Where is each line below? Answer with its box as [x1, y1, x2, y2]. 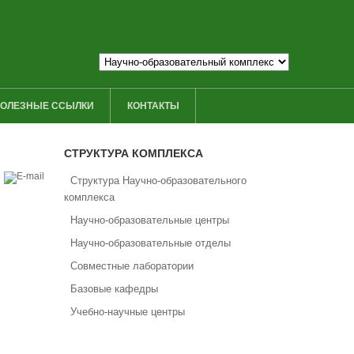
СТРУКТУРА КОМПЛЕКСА [64, 147, 203, 160]
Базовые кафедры [70, 283, 158, 295]
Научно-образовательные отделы [70, 237, 231, 249]
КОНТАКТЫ [127, 100, 179, 111]
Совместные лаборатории [70, 260, 194, 272]
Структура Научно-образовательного [70, 175, 247, 186]
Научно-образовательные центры [70, 214, 229, 226]
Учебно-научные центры [70, 306, 185, 318]
